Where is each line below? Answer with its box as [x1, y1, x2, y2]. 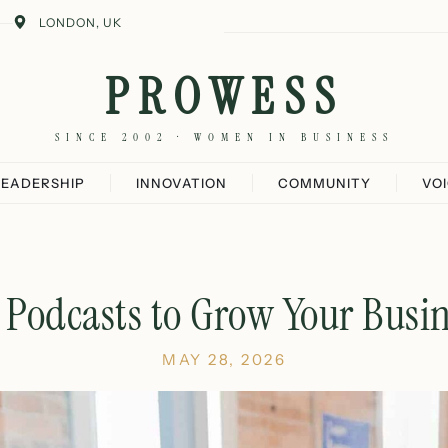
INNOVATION [136, 175, 227, 191]
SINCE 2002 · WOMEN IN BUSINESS [54, 130, 394, 144]
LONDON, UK [38, 15, 122, 30]
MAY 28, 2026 [162, 350, 286, 369]
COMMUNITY [278, 175, 371, 191]
